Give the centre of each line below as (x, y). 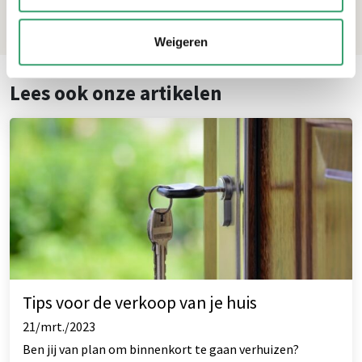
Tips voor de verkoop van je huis (140, 302)
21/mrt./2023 (59, 326)
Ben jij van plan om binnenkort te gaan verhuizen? (161, 349)
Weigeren (181, 41)
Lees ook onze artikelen (116, 93)
